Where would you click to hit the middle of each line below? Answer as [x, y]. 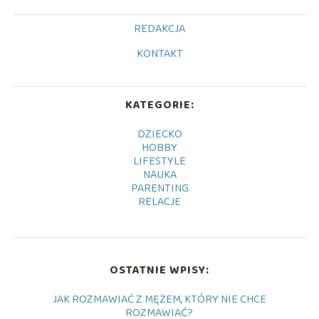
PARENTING [159, 189]
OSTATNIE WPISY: [159, 271]
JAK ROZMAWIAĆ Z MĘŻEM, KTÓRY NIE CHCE [159, 300]
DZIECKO [159, 135]
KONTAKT [159, 54]
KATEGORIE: [159, 105]
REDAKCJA [159, 29]
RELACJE [159, 202]
